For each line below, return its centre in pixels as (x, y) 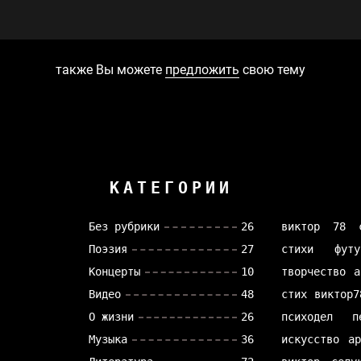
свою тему (272, 70)
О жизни (111, 317)
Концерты (114, 272)
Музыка (108, 339)
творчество (314, 272)
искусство (311, 339)
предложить (202, 70)
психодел (307, 317)
